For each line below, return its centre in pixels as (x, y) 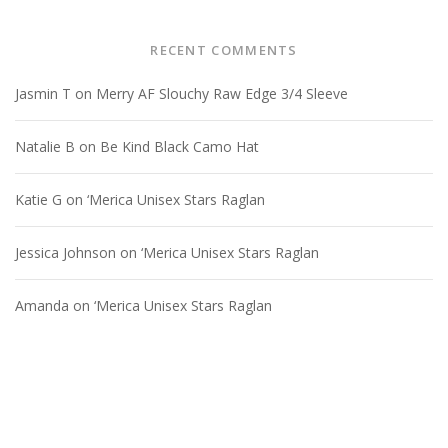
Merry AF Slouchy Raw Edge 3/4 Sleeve (222, 93)
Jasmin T (43, 93)
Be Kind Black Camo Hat (179, 146)
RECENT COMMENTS (224, 49)
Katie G (38, 199)
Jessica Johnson (65, 252)
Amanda (42, 305)
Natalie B (45, 146)
